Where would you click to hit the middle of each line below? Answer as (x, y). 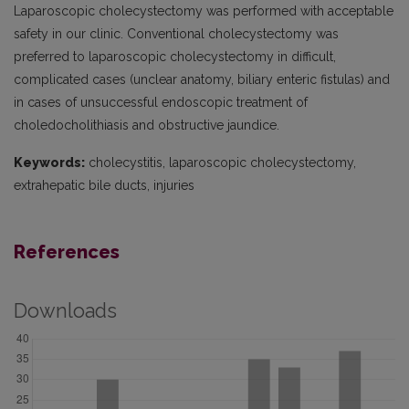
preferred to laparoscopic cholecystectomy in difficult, (175, 57)
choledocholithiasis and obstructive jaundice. (147, 125)
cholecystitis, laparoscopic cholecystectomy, (220, 163)
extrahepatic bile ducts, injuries (104, 185)
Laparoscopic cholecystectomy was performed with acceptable (204, 11)
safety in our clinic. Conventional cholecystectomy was (176, 34)
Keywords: (49, 163)
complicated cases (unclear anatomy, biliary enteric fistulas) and (202, 79)
